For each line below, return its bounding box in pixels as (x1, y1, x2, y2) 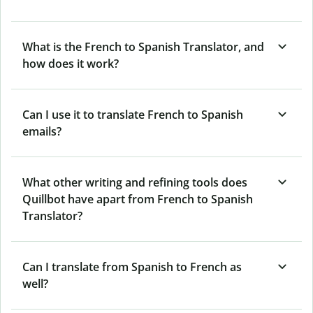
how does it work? (22, 55, 119, 71)
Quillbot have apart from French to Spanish (22, 191, 253, 207)
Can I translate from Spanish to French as (22, 259, 242, 275)
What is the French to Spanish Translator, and (22, 38, 264, 54)
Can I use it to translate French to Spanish (22, 106, 243, 122)
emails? (22, 123, 61, 139)
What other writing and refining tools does (22, 174, 247, 190)
